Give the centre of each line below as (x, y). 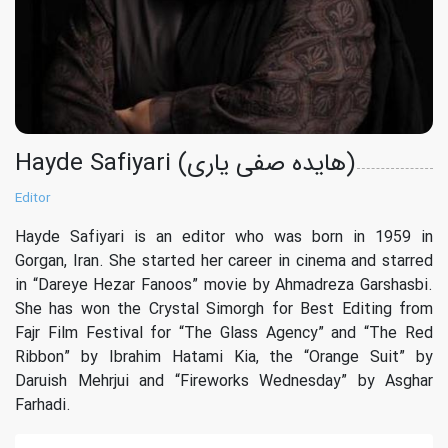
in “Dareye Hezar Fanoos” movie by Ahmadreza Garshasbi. (224, 285)
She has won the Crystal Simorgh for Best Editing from (224, 309)
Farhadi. (43, 405)
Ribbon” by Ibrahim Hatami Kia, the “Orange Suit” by (224, 357)
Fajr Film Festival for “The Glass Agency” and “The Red (224, 333)
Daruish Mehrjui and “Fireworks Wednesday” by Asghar (224, 381)
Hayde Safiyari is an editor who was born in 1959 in (224, 237)
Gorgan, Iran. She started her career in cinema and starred (224, 261)
